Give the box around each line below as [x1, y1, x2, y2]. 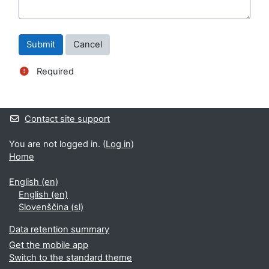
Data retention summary [9, 224, 109, 235]
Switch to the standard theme [9, 252, 132, 263]
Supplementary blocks [9, 96, 142, 112]
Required [34, 66, 74, 77]
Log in [106, 139, 131, 150]
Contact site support [25, 113, 110, 124]
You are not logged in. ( [9, 139, 106, 150]
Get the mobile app [9, 240, 88, 250]
